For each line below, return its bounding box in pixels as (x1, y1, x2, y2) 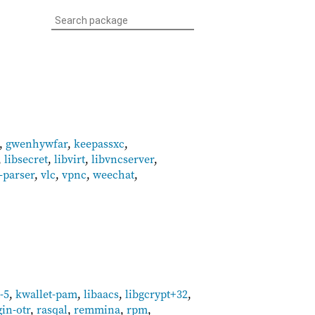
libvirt (54, 151, 85, 167)
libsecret (4, 151, 48, 167)
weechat (93, 167, 134, 182)
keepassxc (74, 136, 124, 151)
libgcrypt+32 (125, 285, 188, 302)
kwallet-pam (15, 285, 78, 302)
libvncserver (91, 151, 154, 167)
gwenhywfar (6, 136, 67, 151)
